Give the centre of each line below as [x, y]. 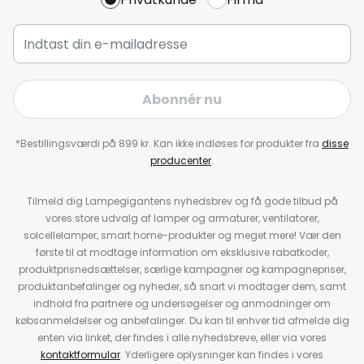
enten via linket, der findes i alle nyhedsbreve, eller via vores [182, 338]
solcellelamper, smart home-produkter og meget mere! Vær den [182, 235]
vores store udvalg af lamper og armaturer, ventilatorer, [182, 218]
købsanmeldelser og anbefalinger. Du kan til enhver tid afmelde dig [182, 321]
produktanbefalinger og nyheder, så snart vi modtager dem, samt [182, 286]
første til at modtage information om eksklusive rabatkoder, [182, 252]
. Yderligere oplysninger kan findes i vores [222, 355]
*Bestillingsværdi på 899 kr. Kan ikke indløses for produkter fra [169, 143]
